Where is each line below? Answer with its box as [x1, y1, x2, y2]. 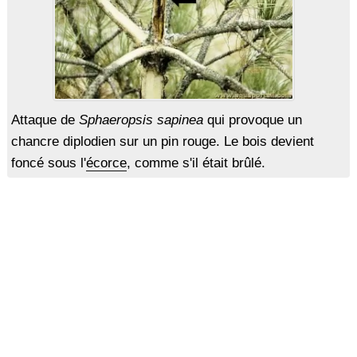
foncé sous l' [10, 155, 86, 171]
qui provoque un [202, 112, 302, 128]
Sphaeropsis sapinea [78, 112, 203, 128]
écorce [85, 155, 127, 171]
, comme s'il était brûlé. [126, 155, 265, 171]
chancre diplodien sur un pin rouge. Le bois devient [10, 134, 314, 150]
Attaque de [10, 112, 79, 128]
